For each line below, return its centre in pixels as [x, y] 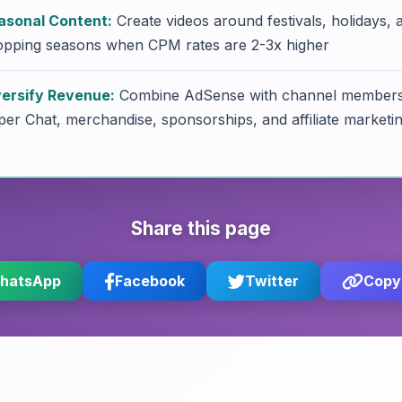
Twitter [271, 281]
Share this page [201, 228]
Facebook [149, 281]
